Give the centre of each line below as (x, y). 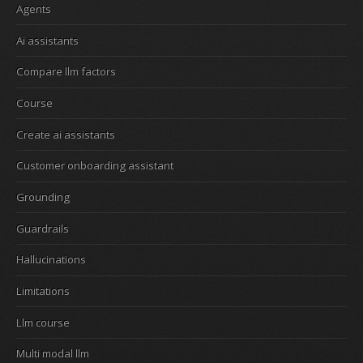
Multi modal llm (53, 354)
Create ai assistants (66, 134)
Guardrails (43, 228)
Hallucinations (51, 260)
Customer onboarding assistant (95, 166)
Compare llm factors (66, 72)
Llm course (43, 322)
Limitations (43, 290)
